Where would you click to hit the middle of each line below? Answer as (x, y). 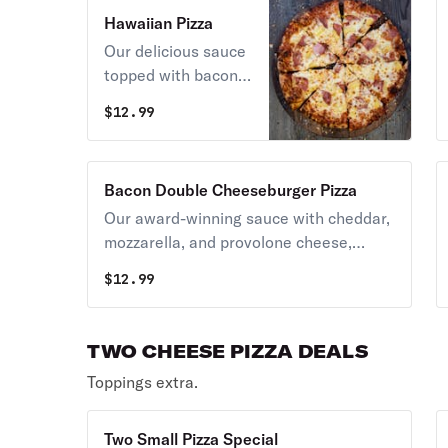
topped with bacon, (173, 75)
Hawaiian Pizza (159, 23)
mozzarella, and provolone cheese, (228, 242)
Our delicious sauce (175, 51)
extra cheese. (153, 123)
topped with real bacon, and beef (223, 266)
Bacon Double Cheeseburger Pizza (231, 190)
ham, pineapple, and (177, 99)
